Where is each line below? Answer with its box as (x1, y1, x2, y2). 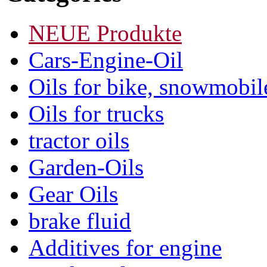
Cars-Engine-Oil (29, 46, 183, 73)
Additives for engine (29, 234, 222, 260)
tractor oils (29, 127, 129, 153)
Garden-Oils (29, 154, 144, 180)
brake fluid (29, 207, 131, 234)
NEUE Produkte (29, 20, 182, 46)
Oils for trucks (29, 100, 164, 126)
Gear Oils (29, 181, 118, 207)
